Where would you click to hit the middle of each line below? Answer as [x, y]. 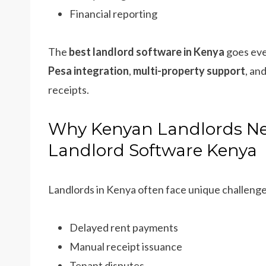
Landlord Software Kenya [153, 150]
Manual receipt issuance [126, 246]
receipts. [69, 90]
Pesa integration [88, 71]
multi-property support [189, 71]
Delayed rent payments [124, 227]
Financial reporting [113, 14]
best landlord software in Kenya [147, 52]
